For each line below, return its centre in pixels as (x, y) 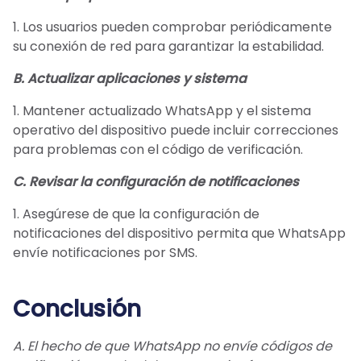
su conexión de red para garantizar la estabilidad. (168, 47)
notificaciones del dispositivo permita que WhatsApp (179, 234)
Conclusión (77, 309)
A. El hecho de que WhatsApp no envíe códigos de (172, 346)
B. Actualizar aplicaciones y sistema (130, 79)
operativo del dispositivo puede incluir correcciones (176, 131)
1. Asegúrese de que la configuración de (136, 214)
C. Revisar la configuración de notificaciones (156, 182)
